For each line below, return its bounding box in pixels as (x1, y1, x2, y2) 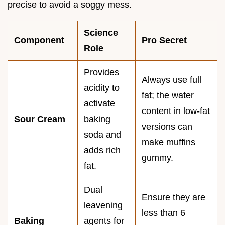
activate (84, 98, 115, 108)
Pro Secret (142, 35, 187, 45)
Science (84, 27, 118, 38)
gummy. (142, 152, 173, 163)
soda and (84, 129, 121, 140)
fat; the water (142, 90, 194, 100)
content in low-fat (142, 105, 210, 116)
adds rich (84, 145, 121, 155)
